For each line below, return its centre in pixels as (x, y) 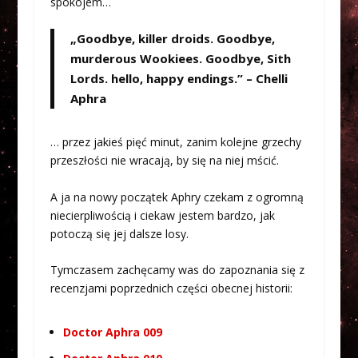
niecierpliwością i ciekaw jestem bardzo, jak (162, 215)
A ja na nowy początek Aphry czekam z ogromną (177, 197)
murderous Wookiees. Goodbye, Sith (180, 59)
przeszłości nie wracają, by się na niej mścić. (164, 161)
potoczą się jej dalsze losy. (119, 233)
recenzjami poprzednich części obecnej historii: (171, 288)
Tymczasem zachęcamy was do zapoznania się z (177, 270)
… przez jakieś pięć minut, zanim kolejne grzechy (175, 142)
